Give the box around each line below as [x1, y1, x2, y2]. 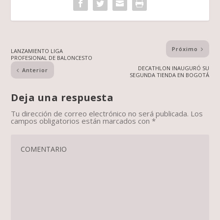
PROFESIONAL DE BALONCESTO [11, 54, 93, 62]
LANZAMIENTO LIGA [11, 47, 63, 55]
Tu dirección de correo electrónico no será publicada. [11, 109, 189, 119]
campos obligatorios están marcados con [11, 116, 152, 126]
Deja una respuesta [11, 91, 114, 105]
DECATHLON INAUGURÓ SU [137, 64, 209, 72]
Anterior [22, 66, 49, 74]
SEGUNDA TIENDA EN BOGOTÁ [129, 71, 209, 79]
